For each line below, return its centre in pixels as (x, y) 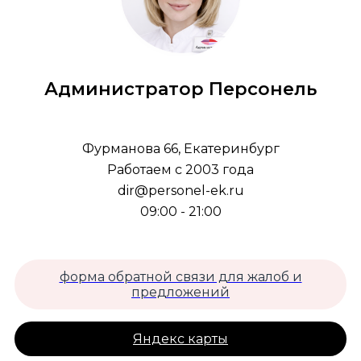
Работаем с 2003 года (180, 169)
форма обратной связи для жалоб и (180, 276)
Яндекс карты (180, 338)
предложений (180, 292)
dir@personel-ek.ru (180, 190)
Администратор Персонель (180, 89)
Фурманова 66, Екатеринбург (180, 148)
